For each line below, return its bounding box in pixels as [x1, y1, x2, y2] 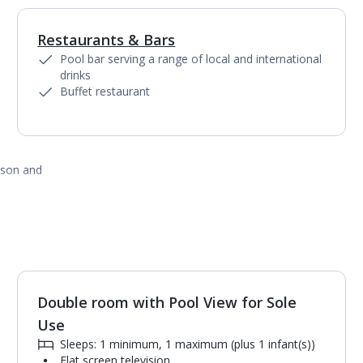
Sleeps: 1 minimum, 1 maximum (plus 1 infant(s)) [60, 336, 316, 352]
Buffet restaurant [60, 83, 151, 99]
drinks [60, 67, 92, 83]
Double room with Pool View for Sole [37, 293, 297, 312]
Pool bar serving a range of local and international [60, 51, 322, 66]
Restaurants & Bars [37, 30, 176, 49]
